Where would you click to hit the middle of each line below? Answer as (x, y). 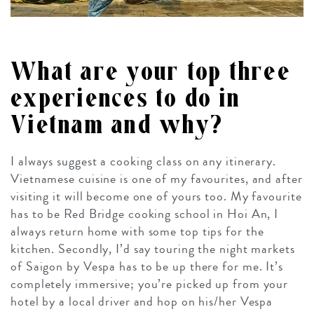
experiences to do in (125, 98)
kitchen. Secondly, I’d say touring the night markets (153, 248)
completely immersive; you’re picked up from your (150, 284)
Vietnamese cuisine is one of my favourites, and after (157, 178)
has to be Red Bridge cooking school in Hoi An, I (145, 213)
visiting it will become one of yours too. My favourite (156, 196)
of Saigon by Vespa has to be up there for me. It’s (147, 266)
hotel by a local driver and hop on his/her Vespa (142, 301)
